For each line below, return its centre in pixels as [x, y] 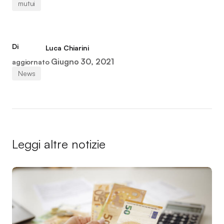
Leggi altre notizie [59, 144]
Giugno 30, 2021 [83, 61]
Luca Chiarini [67, 48]
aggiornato [31, 62]
